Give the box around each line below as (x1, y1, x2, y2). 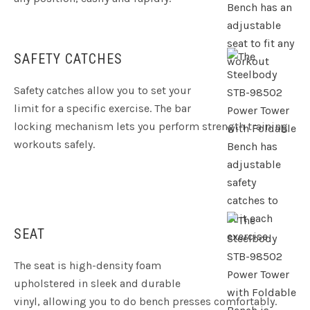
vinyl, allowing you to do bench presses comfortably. (14, 295, 277, 309)
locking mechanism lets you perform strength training (14, 120, 288, 134)
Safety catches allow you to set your (14, 84, 191, 98)
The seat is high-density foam (14, 259, 161, 273)
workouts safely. (14, 138, 95, 152)
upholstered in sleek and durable (14, 277, 181, 291)
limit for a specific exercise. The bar (14, 102, 191, 116)
